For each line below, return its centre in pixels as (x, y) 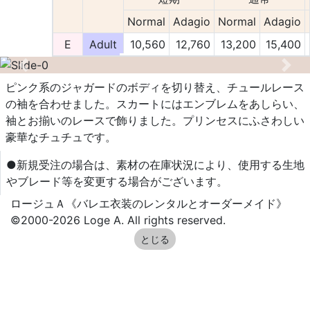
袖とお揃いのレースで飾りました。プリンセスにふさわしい (155, 120)
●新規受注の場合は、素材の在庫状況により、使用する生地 (155, 165)
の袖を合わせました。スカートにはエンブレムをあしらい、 (155, 104)
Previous (45, 72)
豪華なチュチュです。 (61, 137)
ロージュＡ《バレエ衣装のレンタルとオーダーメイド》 (149, 203)
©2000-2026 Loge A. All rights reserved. (118, 220)
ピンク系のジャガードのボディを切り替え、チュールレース (155, 87)
